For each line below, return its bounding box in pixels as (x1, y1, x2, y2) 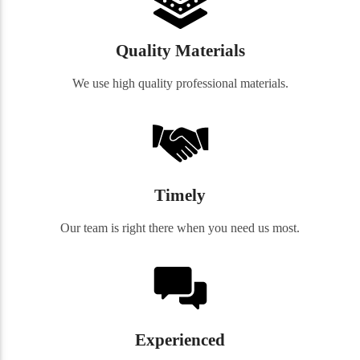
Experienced (135, 330, 225, 350)
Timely (154, 186, 206, 205)
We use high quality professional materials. (72, 76, 288, 91)
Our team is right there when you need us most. (60, 221, 300, 235)
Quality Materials (115, 41, 245, 60)
